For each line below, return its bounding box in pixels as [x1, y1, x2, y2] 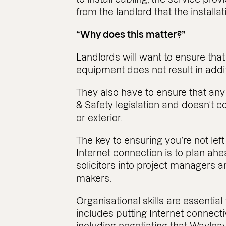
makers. [76, 174, 112, 183]
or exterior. [76, 113, 123, 123]
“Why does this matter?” [76, 30, 186, 39]
